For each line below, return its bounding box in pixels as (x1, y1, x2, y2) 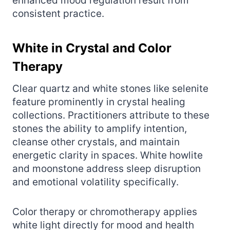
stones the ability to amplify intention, (12, 122, 187, 135)
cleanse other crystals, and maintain (12, 136, 180, 148)
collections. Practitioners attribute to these (12, 109, 209, 121)
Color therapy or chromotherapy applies (12, 205, 197, 218)
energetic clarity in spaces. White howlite (12, 149, 203, 161)
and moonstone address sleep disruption (12, 162, 201, 175)
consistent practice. (12, 7, 104, 20)
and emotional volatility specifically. (12, 176, 179, 188)
